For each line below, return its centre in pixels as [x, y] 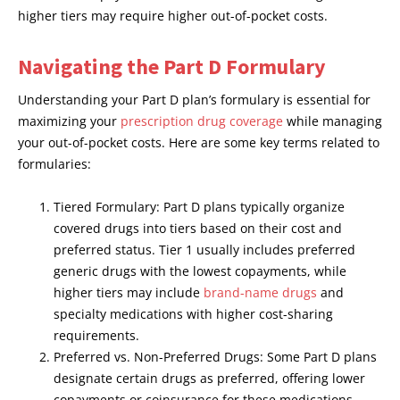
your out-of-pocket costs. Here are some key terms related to [199, 143]
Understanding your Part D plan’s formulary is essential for [194, 100]
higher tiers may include [129, 293]
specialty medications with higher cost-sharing [193, 314]
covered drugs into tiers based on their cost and [198, 229]
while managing [333, 121]
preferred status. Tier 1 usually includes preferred [204, 250]
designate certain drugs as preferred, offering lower [209, 379]
